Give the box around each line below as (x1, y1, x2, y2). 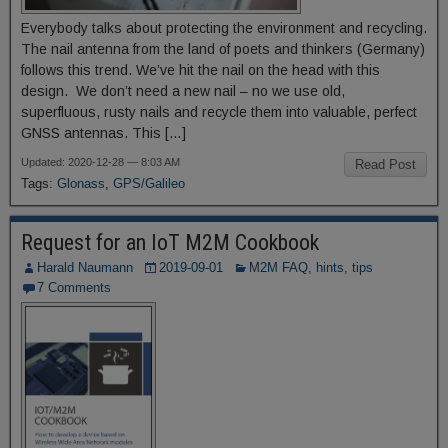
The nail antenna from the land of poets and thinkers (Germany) (21, 41, 425, 57)
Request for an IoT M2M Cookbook (21, 230, 319, 255)
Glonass (57, 176, 105, 191)
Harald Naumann (37, 260, 133, 275)
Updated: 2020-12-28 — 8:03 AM (21, 156, 180, 168)
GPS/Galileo (113, 176, 185, 191)
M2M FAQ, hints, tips (249, 260, 373, 275)
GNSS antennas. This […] (21, 125, 186, 141)
